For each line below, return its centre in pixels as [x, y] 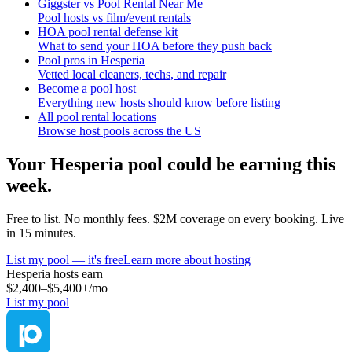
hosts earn [77, 273]
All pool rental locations [97, 116]
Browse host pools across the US [119, 130]
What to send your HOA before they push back [155, 46]
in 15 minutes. [41, 233]
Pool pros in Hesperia [91, 60]
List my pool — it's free [65, 259]
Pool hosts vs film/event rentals [114, 17]
